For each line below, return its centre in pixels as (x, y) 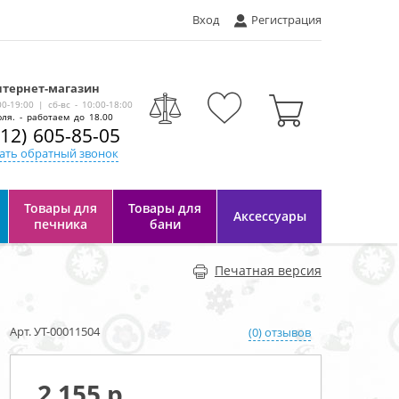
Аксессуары (269, 216)
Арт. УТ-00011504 (55, 331)
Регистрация (286, 20)
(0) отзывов (280, 332)
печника (61, 224)
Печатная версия (268, 270)
